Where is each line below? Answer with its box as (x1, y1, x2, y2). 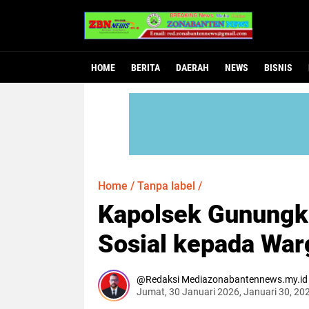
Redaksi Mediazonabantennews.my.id (146, 274, 308, 285)
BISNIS (264, 62, 292, 73)
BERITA (131, 62, 160, 73)
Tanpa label (137, 179, 195, 192)
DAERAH (176, 62, 209, 73)
